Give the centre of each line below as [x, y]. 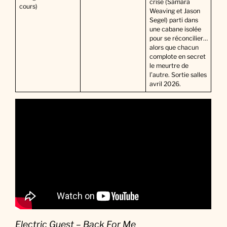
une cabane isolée [175, 29]
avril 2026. [165, 84]
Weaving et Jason [175, 11]
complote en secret [177, 57]
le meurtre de [169, 66]
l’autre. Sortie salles [178, 75]
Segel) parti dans [174, 20]
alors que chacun [174, 48]
